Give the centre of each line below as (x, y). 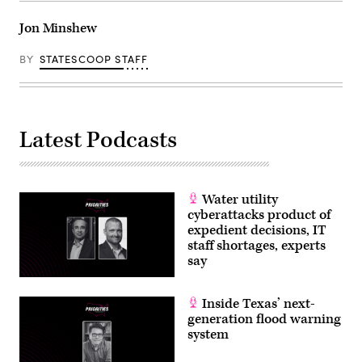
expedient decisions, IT (257, 230)
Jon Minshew (58, 28)
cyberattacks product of (259, 215)
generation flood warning (264, 319)
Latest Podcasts (98, 140)
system (208, 334)
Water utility (238, 199)
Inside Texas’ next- (257, 303)
